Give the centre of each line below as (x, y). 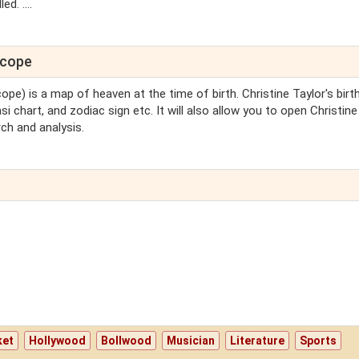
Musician (191, 341)
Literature (258, 341)
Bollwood (127, 341)
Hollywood (58, 341)
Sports (319, 341)
